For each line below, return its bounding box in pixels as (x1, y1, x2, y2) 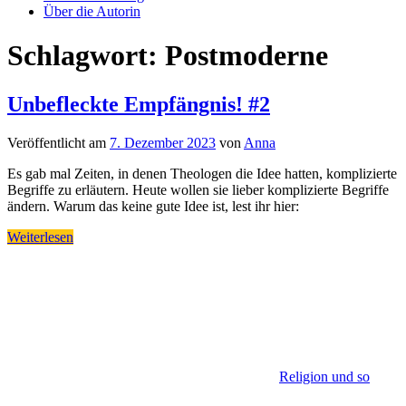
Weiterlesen (7, 228, 73, 245)
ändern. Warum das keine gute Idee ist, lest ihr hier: (7, 198, 299, 214)
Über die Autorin (43, 4, 140, 19)
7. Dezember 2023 (110, 134, 216, 150)
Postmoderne (165, 39, 328, 72)
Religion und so (279, 368, 370, 384)
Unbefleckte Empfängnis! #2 (7, 92, 270, 116)
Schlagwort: (7, 39, 165, 72)
